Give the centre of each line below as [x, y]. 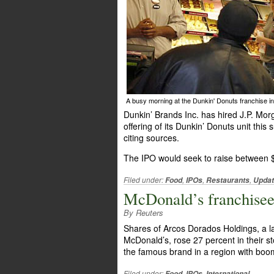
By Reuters [143, 213]
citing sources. [151, 138]
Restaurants [228, 180]
